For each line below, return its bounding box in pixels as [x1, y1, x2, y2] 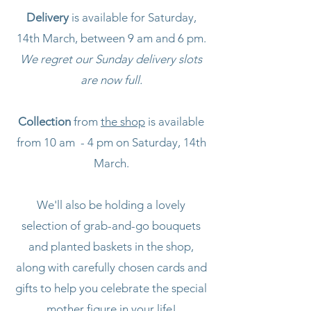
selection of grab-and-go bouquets [22, 218, 201, 233]
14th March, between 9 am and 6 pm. [16, 31, 206, 45]
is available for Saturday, [68, 10, 196, 24]
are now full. [80, 72, 142, 87]
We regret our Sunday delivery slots [20, 51, 202, 66]
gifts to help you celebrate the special [15, 280, 207, 295]
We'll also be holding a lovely [37, 197, 185, 212]
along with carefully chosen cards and [15, 260, 207, 274]
